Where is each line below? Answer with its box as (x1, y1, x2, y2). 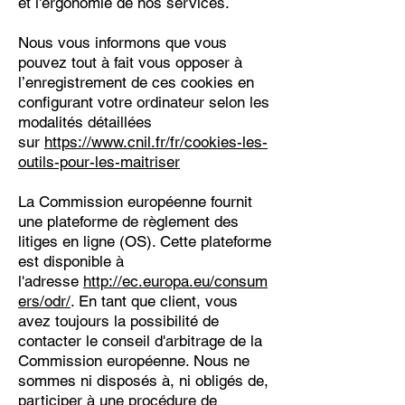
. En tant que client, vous (71, 292, 238, 311)
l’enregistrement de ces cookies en (18, 73, 254, 92)
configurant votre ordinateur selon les (18, 93, 269, 112)
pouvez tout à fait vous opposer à (18, 53, 242, 72)
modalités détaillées (18, 113, 152, 132)
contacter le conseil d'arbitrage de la (18, 332, 262, 351)
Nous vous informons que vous (18, 33, 227, 52)
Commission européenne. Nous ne (18, 352, 250, 371)
